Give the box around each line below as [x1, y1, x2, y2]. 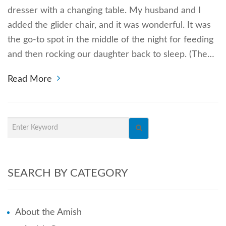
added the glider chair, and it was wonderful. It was [8, 20, 211, 30]
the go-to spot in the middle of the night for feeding [8, 35, 213, 44]
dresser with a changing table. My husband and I [8, 6, 201, 15]
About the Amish [15, 207, 82, 217]
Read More [8, 74, 52, 84]
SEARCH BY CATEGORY [8, 167, 128, 179]
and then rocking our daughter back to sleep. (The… [8, 49, 214, 59]
